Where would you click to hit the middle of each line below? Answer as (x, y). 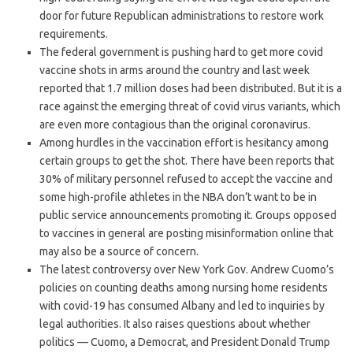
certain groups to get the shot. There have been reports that (187, 160)
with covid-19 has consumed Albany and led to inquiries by (182, 305)
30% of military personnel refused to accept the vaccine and (186, 178)
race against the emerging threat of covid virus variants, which (190, 106)
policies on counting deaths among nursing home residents (184, 287)
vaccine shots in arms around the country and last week (175, 70)
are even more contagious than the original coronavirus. (175, 124)
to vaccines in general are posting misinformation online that (186, 233)
